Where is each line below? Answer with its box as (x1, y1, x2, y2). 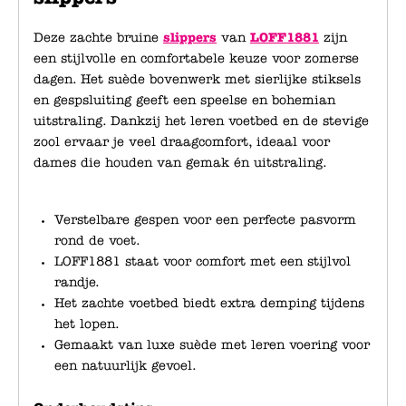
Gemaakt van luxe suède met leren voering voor (54, 337, 370, 353)
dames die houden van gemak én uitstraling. (34, 155, 327, 170)
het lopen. (54, 316, 120, 332)
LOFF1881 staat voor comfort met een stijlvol (54, 254, 351, 269)
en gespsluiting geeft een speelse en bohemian (34, 92, 335, 108)
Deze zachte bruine (34, 30, 163, 45)
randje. (54, 275, 100, 290)
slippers (163, 30, 217, 45)
